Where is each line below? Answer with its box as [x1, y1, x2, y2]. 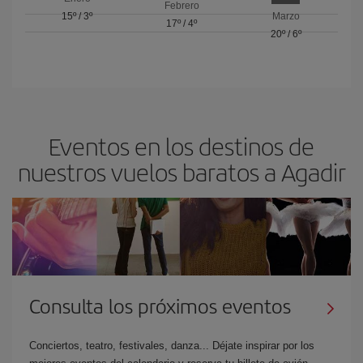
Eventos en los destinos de [49, 129, 314, 163]
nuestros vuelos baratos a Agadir [17, 155, 346, 189]
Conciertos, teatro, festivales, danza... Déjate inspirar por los [29, 340, 314, 352]
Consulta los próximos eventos [29, 292, 291, 319]
